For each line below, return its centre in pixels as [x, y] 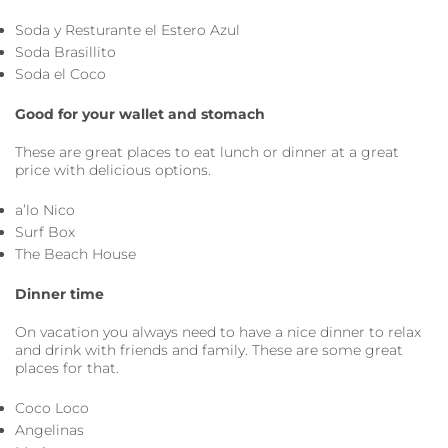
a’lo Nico [45, 209]
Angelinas [49, 429]
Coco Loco [52, 407]
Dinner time [61, 293]
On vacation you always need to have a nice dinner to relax [218, 331]
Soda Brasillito [65, 51]
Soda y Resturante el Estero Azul [127, 29]
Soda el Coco [60, 73]
